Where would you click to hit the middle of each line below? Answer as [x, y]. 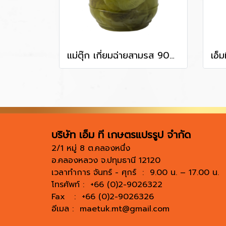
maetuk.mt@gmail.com [125, 209]
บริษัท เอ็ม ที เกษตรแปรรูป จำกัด [123, 134]
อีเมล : [66, 209]
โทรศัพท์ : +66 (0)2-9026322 [107, 184]
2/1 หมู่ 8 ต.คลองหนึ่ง [91, 148]
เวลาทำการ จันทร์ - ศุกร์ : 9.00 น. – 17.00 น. [135, 172]
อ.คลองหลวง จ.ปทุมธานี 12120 [106, 160]
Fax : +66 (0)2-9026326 [103, 196]
